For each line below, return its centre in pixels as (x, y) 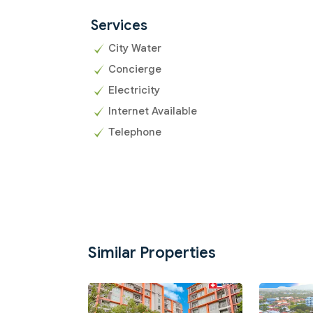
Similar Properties (152, 253)
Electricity (134, 90)
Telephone (135, 132)
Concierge (135, 70)
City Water (135, 49)
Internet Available (153, 111)
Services (119, 26)
